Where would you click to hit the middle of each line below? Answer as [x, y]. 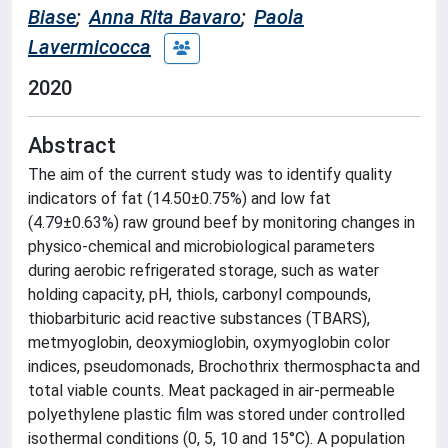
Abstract [72, 145]
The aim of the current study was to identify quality [210, 174]
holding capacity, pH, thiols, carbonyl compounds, [199, 294]
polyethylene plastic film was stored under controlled [216, 414]
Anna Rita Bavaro [165, 16]
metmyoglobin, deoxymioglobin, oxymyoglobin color [209, 342]
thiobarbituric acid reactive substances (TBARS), [199, 318]
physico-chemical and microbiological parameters [201, 246]
